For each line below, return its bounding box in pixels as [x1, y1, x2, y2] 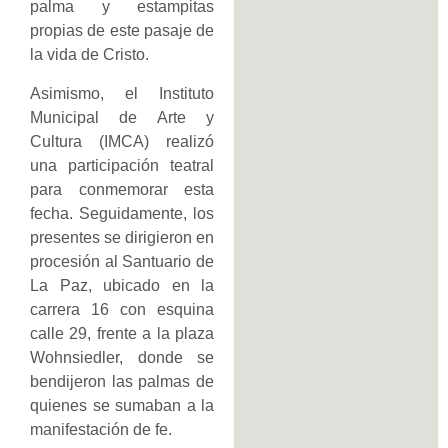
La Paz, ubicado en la [30, 276, 214, 294]
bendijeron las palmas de [30, 372, 214, 390]
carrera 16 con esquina [30, 300, 214, 318]
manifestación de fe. [30, 420, 176, 438]
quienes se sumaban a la [30, 396, 214, 414]
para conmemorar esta [30, 180, 214, 198]
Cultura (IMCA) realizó [30, 132, 214, 150]
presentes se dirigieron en [30, 228, 214, 246]
